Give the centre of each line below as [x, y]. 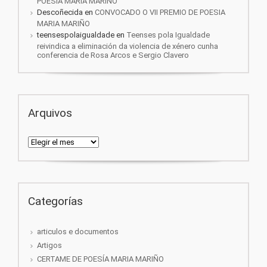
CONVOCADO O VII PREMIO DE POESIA [160, 13]
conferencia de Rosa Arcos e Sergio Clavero [113, 55]
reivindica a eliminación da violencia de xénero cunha [128, 46]
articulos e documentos [78, 232]
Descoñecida [60, 13]
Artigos [49, 246]
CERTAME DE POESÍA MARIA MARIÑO [100, 259]
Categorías [55, 201]
